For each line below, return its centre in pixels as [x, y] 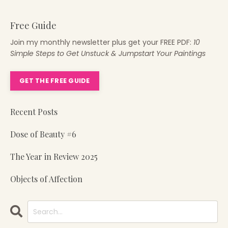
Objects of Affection [46, 179]
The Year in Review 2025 [54, 157]
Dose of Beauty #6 [43, 134]
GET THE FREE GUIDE [55, 81]
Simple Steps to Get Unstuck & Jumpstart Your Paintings [109, 54]
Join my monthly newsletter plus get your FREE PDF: [101, 42]
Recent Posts [34, 112]
